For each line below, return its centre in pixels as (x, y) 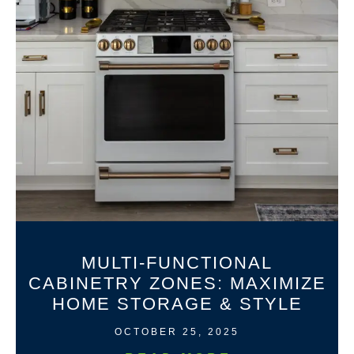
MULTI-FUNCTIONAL (177, 262)
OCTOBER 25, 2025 (177, 331)
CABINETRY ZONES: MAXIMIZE (177, 283)
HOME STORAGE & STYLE (177, 303)
